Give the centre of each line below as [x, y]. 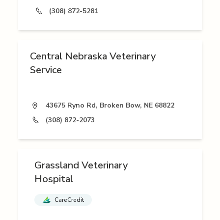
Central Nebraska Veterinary [93, 56]
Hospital [54, 179]
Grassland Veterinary [81, 165]
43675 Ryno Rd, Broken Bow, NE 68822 [110, 106]
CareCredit [69, 200]
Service [46, 70]
